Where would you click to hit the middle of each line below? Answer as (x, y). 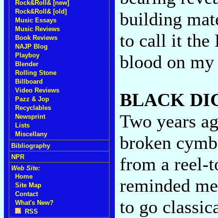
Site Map (28, 185)
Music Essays (36, 20)
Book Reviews (36, 38)
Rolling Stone (36, 73)
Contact (27, 194)
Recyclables (33, 108)
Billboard (29, 82)
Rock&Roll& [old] (41, 11)
